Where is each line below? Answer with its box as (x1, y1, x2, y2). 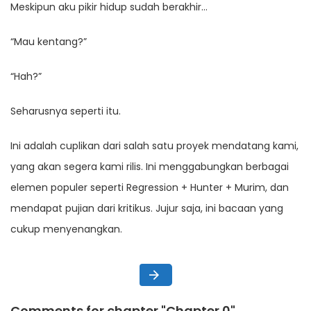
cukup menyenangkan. (10, 222, 122, 237)
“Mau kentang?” (10, 35, 87, 49)
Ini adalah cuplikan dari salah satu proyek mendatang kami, (10, 139, 299, 153)
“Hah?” (10, 69, 42, 84)
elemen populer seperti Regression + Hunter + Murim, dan (10, 180, 289, 195)
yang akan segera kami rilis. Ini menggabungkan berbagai (10, 160, 289, 174)
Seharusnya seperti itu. (10, 104, 121, 119)
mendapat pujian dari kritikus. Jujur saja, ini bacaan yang (10, 201, 283, 216)
